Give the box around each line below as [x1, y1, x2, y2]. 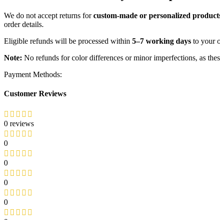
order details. [4, 20, 44, 28]
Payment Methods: [4, 70, 62, 79]
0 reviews [4, 119, 34, 128]
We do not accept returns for [4, 11, 93, 20]
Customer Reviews [4, 89, 66, 98]
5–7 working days [132, 36, 191, 45]
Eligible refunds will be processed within [4, 36, 132, 45]
